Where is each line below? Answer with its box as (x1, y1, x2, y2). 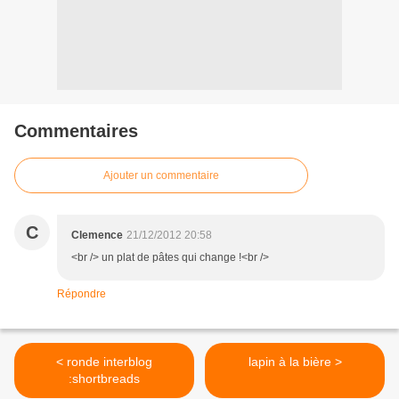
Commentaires (14, 121, 138, 142)
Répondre (57, 288, 106, 301)
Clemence (71, 229, 123, 242)
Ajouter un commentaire (103, 169, 219, 183)
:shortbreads (69, 371, 140, 387)
